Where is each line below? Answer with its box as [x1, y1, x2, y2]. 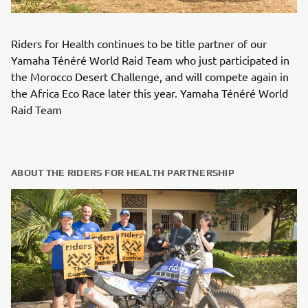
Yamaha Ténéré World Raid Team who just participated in [11, 53, 289, 67]
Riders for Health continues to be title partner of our [11, 36, 267, 50]
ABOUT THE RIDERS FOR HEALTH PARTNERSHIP [11, 167, 234, 178]
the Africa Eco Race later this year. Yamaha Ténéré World [11, 86, 288, 100]
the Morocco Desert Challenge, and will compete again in [11, 69, 289, 83]
